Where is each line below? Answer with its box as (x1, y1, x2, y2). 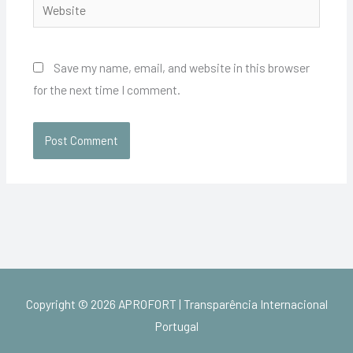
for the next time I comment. (32, 81, 180, 97)
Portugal (154, 318, 199, 334)
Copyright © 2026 (25, 296, 118, 312)
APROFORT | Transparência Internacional (117, 296, 328, 312)
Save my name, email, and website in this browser (53, 59, 310, 75)
